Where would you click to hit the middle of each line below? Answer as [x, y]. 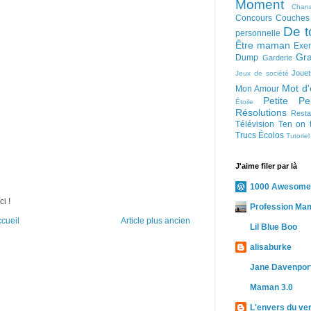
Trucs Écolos [260, 135]
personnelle [258, 33]
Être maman [263, 45]
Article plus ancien [155, 220]
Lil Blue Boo [274, 227]
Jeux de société [262, 73]
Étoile [244, 102]
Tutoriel [298, 136]
